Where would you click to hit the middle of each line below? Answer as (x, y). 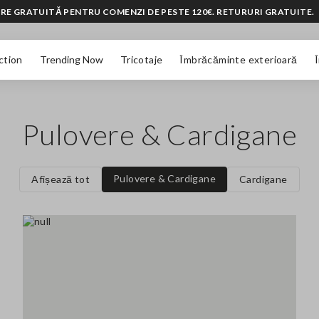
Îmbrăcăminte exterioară (239, 59)
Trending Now (71, 59)
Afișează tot (61, 179)
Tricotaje (141, 59)
